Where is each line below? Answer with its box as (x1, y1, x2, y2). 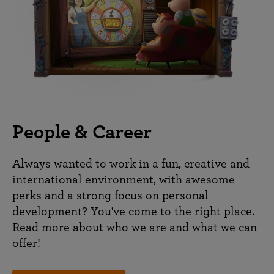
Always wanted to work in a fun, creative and (12, 157, 250, 170)
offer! (12, 237, 40, 250)
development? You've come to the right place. (12, 205, 254, 218)
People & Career (12, 122, 152, 142)
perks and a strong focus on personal (12, 189, 209, 202)
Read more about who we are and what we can (12, 221, 257, 234)
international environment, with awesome (12, 173, 235, 186)
